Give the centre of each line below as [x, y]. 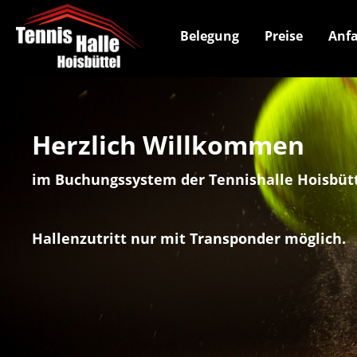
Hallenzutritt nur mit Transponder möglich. [189, 238]
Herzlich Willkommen [168, 145]
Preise [284, 36]
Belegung [210, 36]
